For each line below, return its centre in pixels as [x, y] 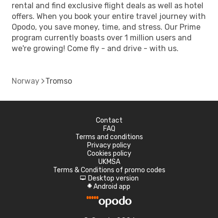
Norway [26, 81]
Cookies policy [109, 154]
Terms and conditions [109, 137]
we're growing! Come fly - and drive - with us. [95, 48]
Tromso [59, 81]
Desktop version [113, 178]
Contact [109, 120]
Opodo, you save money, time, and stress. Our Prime [106, 27]
